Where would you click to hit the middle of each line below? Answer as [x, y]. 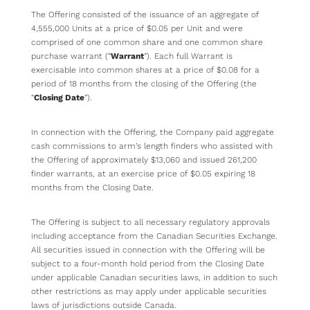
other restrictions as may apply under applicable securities [149, 292]
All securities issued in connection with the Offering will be [148, 250]
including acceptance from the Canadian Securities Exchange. [154, 236]
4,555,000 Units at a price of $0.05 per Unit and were [137, 29]
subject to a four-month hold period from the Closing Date [148, 264]
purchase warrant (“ [71, 56]
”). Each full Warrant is [188, 56]
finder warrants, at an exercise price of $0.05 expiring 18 [143, 174]
